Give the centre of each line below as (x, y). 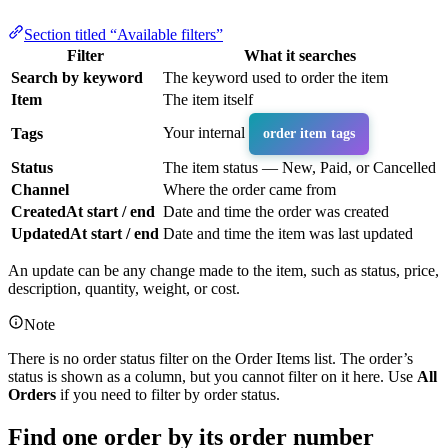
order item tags (309, 133)
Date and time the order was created (276, 211)
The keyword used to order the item (275, 77)
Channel (40, 189)
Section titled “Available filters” (123, 34)
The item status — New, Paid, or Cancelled (299, 167)
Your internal (206, 132)
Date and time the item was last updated (288, 233)
